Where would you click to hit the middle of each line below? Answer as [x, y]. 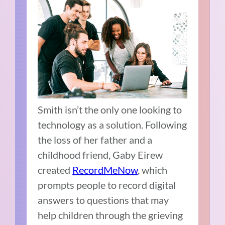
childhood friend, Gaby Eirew [100, 154]
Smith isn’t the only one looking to [110, 109]
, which [153, 170]
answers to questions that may [103, 200]
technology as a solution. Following [113, 124]
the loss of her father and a [95, 139]
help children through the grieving [110, 215]
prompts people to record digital [107, 185]
